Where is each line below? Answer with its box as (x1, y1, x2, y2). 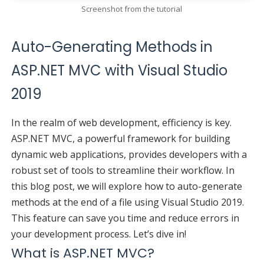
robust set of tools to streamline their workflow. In (11, 163, 235, 177)
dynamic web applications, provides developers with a (11, 147, 247, 161)
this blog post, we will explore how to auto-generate (11, 179, 242, 193)
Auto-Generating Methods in (11, 37, 213, 57)
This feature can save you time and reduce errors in (11, 211, 239, 225)
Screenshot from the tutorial (81, 3, 183, 14)
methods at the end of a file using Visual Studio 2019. (11, 195, 244, 209)
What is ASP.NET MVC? (11, 243, 154, 262)
